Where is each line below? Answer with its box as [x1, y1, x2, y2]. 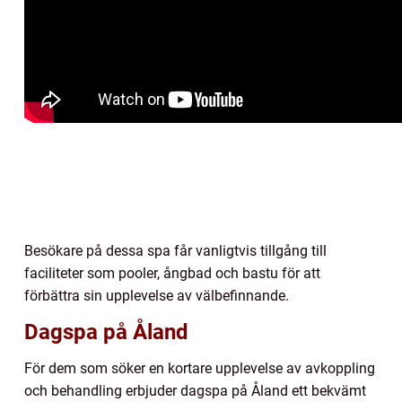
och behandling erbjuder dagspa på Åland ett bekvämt [24, 382, 366, 400]
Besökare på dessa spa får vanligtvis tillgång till [24, 242, 327, 260]
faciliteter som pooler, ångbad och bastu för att [24, 265, 320, 283]
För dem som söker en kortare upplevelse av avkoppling [24, 360, 375, 378]
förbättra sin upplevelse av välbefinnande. [24, 287, 289, 305]
